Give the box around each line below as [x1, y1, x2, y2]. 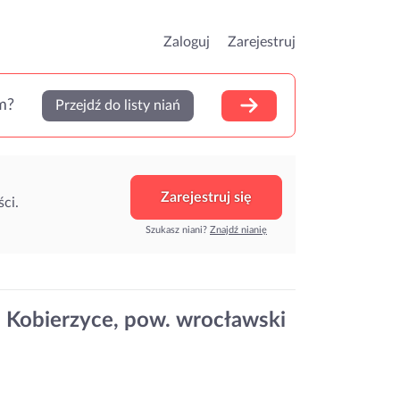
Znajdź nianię [210, 224, 267, 235]
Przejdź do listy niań [55, 98, 180, 112]
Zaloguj [163, 35, 210, 49]
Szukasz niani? [146, 224, 210, 235]
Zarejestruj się [161, 189, 252, 204]
